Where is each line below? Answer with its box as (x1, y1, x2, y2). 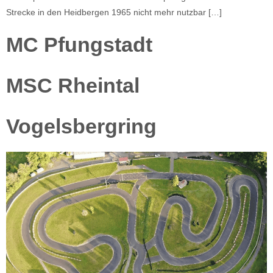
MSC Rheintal (6, 73, 140, 97)
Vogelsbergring (6, 114, 157, 138)
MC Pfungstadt (6, 32, 152, 56)
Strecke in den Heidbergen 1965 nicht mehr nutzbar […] (6, 7, 222, 18)
